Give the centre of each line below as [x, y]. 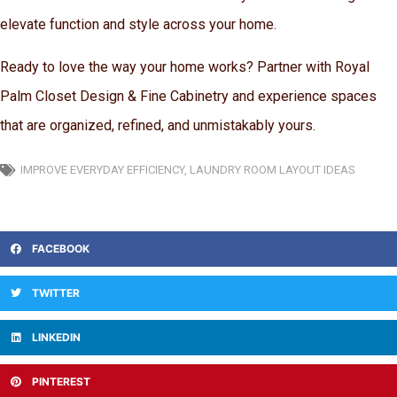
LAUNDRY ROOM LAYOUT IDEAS [272, 170]
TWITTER [56, 293]
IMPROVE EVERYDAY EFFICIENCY [102, 170]
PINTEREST [61, 382]
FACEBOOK [61, 249]
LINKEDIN [56, 338]
